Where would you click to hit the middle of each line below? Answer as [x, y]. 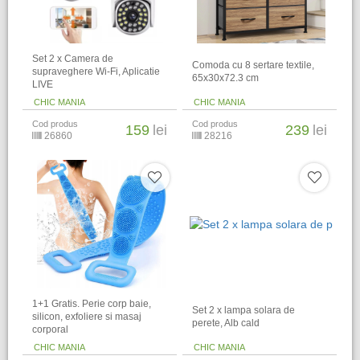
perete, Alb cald [226, 323]
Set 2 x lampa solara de [244, 310]
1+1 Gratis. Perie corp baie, [92, 303]
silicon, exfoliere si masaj [87, 316]
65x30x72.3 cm [226, 78]
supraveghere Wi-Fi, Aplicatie [96, 72]
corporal [51, 329]
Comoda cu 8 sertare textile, [254, 65]
